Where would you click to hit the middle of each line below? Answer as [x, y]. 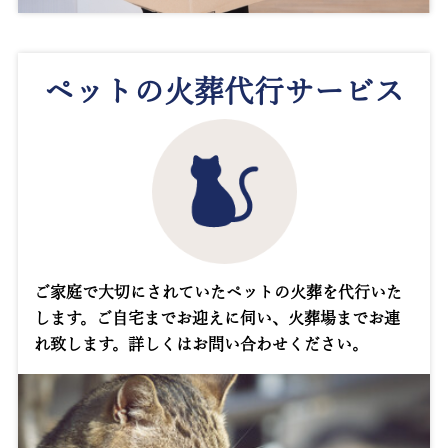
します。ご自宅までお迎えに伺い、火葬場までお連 [217, 318]
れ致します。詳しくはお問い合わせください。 [201, 344]
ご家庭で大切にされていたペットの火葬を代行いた [218, 292]
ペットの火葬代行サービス [224, 91]
